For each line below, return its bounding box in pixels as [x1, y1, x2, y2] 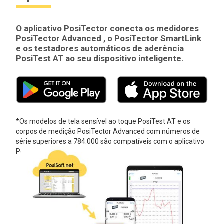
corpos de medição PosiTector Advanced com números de [16, 127, 200, 136]
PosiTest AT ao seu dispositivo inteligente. [16, 53, 184, 64]
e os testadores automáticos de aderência [16, 43, 184, 54]
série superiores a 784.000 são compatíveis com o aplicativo [16, 137, 205, 146]
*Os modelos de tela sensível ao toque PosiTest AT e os [16, 117, 191, 126]
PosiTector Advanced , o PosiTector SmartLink [16, 33, 202, 44]
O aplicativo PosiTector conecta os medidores [16, 23, 199, 34]
